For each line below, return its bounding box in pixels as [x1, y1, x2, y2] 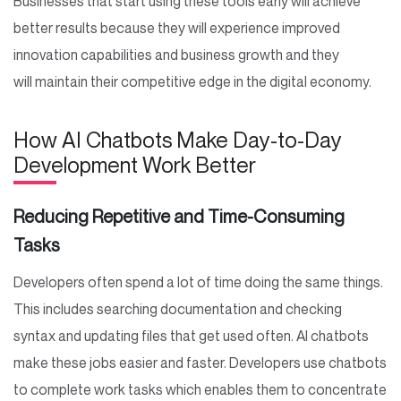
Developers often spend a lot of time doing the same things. [13, 273, 383, 292]
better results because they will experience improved [13, 19, 340, 38]
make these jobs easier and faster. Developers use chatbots [13, 354, 387, 372]
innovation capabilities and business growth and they [13, 46, 339, 64]
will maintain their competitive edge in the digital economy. [13, 73, 374, 91]
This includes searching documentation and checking [13, 300, 342, 319]
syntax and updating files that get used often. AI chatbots [13, 327, 369, 346]
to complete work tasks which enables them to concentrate [13, 380, 387, 399]
